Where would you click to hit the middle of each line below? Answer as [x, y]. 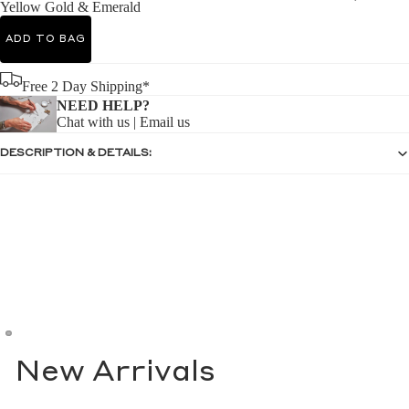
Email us [165, 121]
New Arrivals [115, 373]
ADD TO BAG [46, 39]
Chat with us [93, 121]
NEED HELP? [103, 105]
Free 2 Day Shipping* [86, 86]
